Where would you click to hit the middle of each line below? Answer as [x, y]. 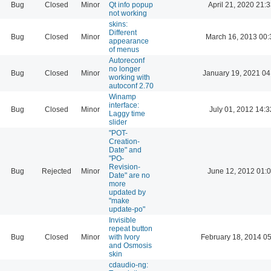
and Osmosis [130, 245]
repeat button [131, 228]
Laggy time [127, 113]
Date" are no [129, 175]
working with [129, 77]
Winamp [122, 96]
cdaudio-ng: [129, 265]
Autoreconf [127, 60]
